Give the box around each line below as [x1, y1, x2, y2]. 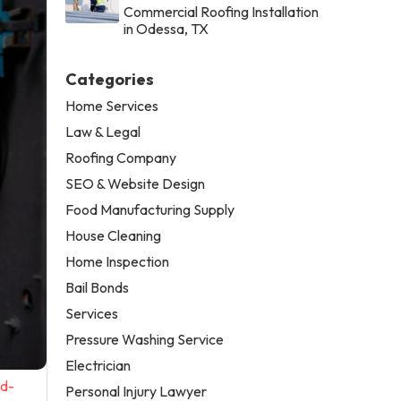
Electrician [65, 355, 132, 374]
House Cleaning [65, 226, 162, 244]
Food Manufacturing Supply [65, 200, 235, 218]
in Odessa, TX [124, 19, 209, 38]
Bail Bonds [65, 277, 130, 296]
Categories [65, 68, 155, 90]
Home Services [65, 96, 159, 115]
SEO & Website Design [65, 174, 206, 192]
